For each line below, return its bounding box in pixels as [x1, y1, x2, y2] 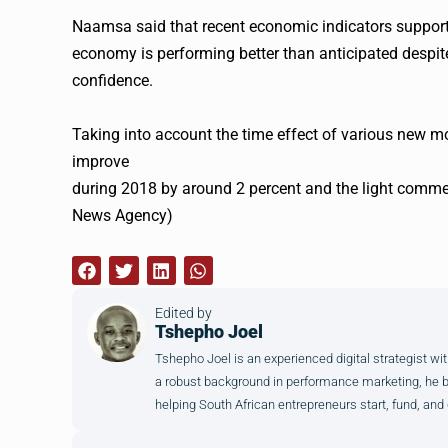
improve [72, 152, 129, 171]
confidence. [72, 71, 153, 90]
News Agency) [72, 206, 173, 225]
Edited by [154, 304, 212, 322]
